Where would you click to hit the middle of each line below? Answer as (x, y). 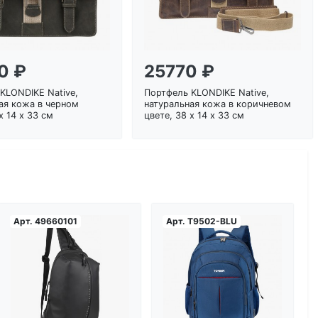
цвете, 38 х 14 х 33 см (194, 115)
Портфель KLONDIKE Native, (207, 92)
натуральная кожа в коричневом (218, 104)
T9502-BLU (212, 221)
